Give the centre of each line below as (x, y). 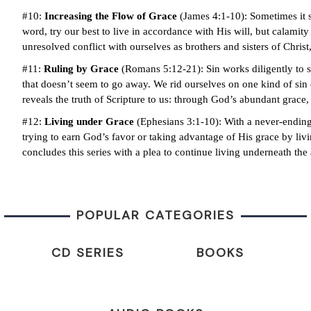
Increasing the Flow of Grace (110, 16)
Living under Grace (89, 121)
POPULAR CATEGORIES (155, 216)
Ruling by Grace (81, 68)
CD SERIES (87, 253)
